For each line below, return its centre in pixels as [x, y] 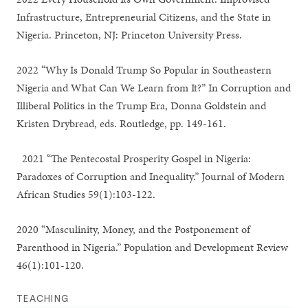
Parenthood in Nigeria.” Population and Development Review [153, 247]
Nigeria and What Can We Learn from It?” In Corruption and [154, 88]
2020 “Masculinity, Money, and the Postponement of [134, 229]
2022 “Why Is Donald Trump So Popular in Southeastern [144, 70]
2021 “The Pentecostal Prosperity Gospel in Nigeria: [134, 158]
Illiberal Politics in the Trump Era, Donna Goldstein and [142, 106]
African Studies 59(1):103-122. [86, 194]
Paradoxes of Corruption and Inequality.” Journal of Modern [151, 176]
